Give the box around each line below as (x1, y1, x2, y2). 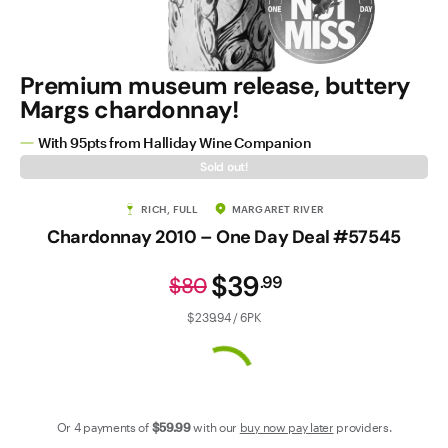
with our (193, 419, 238, 434)
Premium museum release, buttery (20, 70, 411, 101)
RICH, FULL (141, 202, 199, 215)
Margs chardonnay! (20, 94, 239, 125)
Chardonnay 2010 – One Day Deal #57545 (47, 224, 401, 249)
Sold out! (200, 158, 248, 175)
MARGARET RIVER (231, 202, 324, 215)
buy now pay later (239, 419, 334, 434)
